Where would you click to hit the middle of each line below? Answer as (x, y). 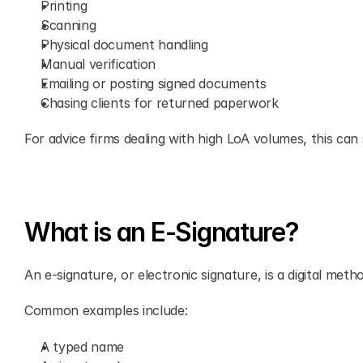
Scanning (68, 25)
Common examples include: (106, 310)
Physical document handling (124, 45)
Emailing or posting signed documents (154, 83)
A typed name (83, 347)
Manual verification (98, 64)
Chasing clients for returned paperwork (160, 103)
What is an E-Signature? (162, 232)
